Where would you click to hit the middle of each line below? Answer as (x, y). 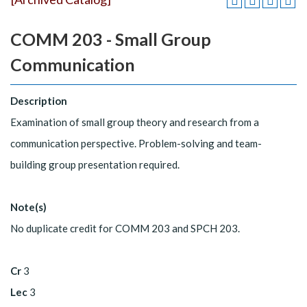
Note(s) (28, 207)
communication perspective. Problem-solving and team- (136, 143)
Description (39, 100)
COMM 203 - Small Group (111, 39)
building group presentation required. (95, 164)
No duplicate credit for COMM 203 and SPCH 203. (125, 228)
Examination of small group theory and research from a (135, 122)
